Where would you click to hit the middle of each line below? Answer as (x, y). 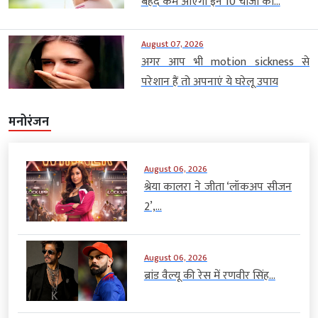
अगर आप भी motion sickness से (225, 62)
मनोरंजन (29, 122)
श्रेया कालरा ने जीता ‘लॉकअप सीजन (218, 187)
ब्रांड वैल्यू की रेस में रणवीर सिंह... (209, 276)
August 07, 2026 (172, 44)
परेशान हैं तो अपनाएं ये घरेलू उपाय (209, 82)
